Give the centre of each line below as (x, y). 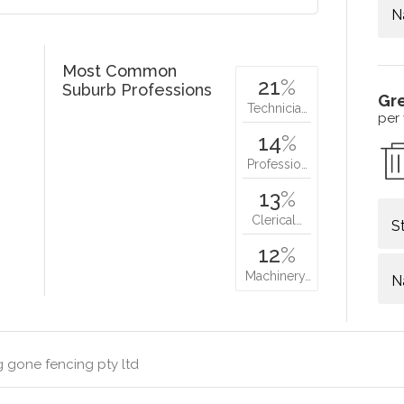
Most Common (120, 70)
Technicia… (277, 108)
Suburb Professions (138, 89)
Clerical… (277, 220)
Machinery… (279, 275)
